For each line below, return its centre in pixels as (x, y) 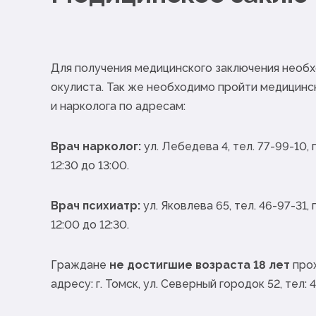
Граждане (80, 265)
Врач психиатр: (96, 206)
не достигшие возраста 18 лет (200, 265)
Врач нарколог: (96, 147)
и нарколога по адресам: (118, 107)
